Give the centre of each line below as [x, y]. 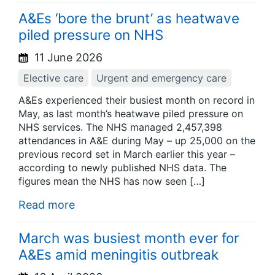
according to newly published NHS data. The [122, 168]
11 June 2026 [67, 57]
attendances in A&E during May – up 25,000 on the [137, 141]
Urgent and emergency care [161, 78]
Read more [47, 205]
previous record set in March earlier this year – [127, 154]
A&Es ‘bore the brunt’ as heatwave [129, 18]
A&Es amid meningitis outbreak [118, 254]
